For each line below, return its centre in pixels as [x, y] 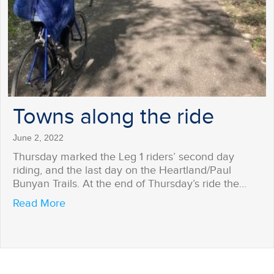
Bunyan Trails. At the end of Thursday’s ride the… [130, 184]
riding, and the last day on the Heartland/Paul [122, 171]
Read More [39, 204]
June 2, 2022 [38, 138]
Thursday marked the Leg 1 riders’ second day [124, 157]
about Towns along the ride [130, 203]
